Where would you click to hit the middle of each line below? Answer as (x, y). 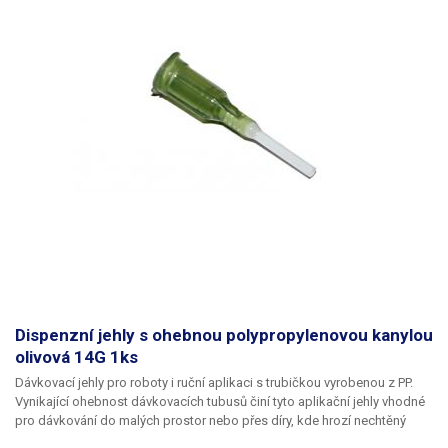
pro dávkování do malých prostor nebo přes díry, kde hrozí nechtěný (210, 421)
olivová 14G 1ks (76, 357)
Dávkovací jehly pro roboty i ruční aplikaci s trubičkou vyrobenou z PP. (214, 383)
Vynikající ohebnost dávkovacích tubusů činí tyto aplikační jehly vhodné (220, 402)
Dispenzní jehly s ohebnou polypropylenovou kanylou (224, 335)
